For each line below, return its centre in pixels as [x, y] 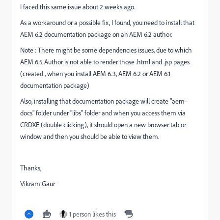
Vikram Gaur [38, 183]
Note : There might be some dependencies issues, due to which [106, 50]
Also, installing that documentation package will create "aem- [103, 101]
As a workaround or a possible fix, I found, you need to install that [107, 22]
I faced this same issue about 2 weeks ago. [78, 7]
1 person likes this [93, 214]
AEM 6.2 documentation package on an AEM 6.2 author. [96, 34]
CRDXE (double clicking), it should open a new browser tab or [103, 124]
